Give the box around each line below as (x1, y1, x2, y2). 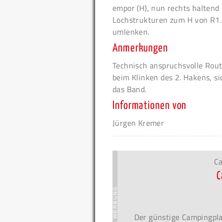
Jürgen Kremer (112, 117, 165, 129)
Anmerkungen (112, 43, 168, 55)
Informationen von (112, 100, 187, 112)
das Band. (112, 83, 147, 96)
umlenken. (112, 26, 150, 38)
